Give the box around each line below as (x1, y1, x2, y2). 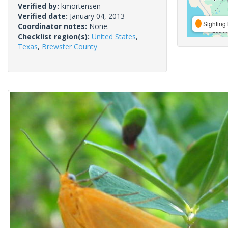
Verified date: (18, 11, 70, 21)
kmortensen (61, 1, 101, 11)
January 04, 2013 (70, 11, 125, 21)
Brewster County (42, 42, 97, 51)
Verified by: (18, 1, 61, 11)
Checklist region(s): (18, 32, 92, 41)
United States (92, 32, 136, 41)
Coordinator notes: (18, 21, 89, 31)
